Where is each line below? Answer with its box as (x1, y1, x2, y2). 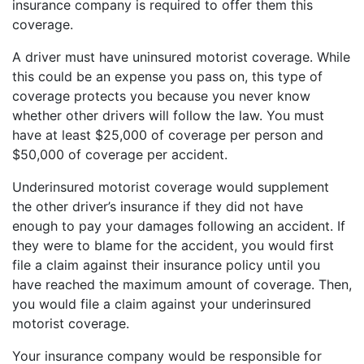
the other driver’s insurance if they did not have (12, 197, 303, 214)
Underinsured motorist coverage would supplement (12, 178, 329, 195)
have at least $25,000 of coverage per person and (12, 126, 323, 143)
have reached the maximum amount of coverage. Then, (12, 275, 352, 292)
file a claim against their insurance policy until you (12, 256, 320, 273)
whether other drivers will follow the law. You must (12, 106, 324, 123)
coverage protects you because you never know (12, 87, 310, 104)
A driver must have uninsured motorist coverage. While (12, 48, 350, 65)
